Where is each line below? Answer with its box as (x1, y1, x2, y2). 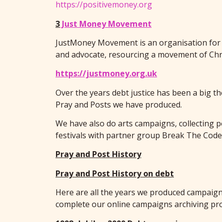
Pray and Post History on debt (55, 167, 174, 179)
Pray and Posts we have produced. (55, 99, 182, 110)
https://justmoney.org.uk (55, 68, 157, 79)
